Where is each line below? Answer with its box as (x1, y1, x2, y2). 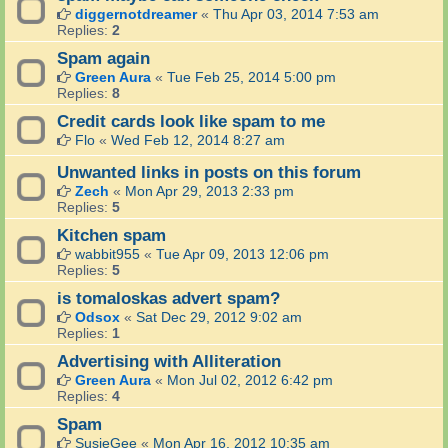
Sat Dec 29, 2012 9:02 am (136, 309, 302, 326)
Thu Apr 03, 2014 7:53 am (213, 6, 379, 23)
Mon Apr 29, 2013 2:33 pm (125, 183, 294, 200)
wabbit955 (75, 246, 140, 263)
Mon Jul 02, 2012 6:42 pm (167, 372, 333, 389)
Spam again (57, 48, 150, 69)
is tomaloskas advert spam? (57, 288, 280, 309)
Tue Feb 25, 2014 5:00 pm (167, 69, 336, 86)
